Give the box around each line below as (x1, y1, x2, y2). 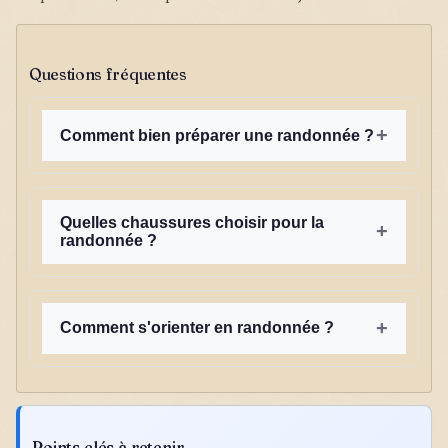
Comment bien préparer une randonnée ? (60, 126, 374, 144)
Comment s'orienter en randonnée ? (60, 319, 334, 337)
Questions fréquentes (29, 64, 187, 85)
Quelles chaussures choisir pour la (60, 213, 324, 231)
